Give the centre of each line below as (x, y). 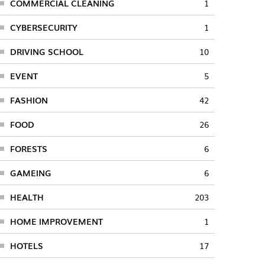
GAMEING (30, 172)
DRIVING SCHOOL (46, 51)
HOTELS (26, 245)
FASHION (29, 100)
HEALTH (27, 197)
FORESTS (28, 148)
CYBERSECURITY (43, 27)
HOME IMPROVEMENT (56, 221)
